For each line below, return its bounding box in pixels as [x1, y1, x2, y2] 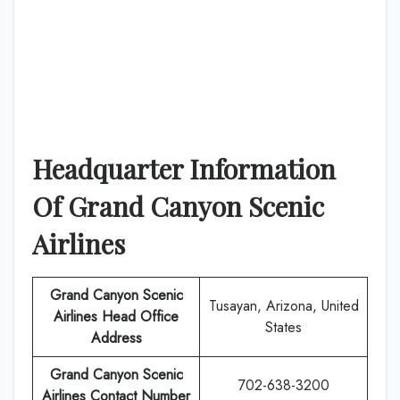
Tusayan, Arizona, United [208, 296, 359, 316]
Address [90, 328, 142, 348]
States [265, 317, 302, 337]
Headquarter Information [32, 151, 336, 187]
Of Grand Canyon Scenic [32, 188, 324, 224]
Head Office [102, 306, 179, 327]
